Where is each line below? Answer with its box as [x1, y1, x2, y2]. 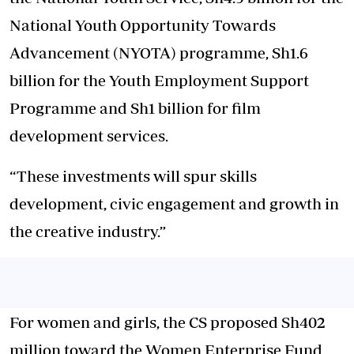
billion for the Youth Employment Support [9, 70, 309, 89]
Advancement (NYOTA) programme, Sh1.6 [9, 43, 308, 62]
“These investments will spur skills [9, 166, 257, 185]
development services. [9, 126, 168, 145]
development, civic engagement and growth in [9, 194, 339, 213]
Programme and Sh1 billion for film [9, 98, 261, 117]
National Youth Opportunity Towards [9, 15, 276, 34]
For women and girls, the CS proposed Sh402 [9, 312, 326, 331]
